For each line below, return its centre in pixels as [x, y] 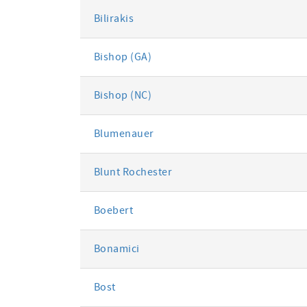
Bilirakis [114, 19]
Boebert [113, 210]
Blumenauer [124, 134]
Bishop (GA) [123, 57]
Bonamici [116, 249]
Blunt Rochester [133, 172]
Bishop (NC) [123, 95]
